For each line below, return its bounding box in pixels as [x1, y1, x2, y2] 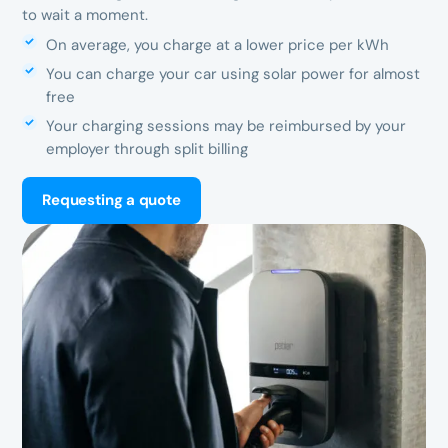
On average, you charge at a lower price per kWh [46, 34, 390, 55]
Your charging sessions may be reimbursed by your [46, 115, 407, 136]
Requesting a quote [42, 189, 182, 210]
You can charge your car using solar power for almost [46, 63, 421, 84]
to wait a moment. [22, 5, 153, 26]
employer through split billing [46, 138, 249, 159]
